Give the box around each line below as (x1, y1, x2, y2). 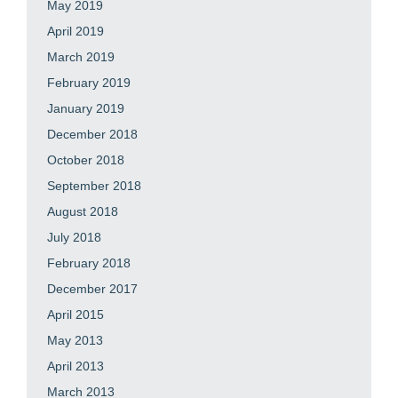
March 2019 (47, 49, 115, 64)
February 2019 (47, 75, 131, 90)
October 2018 (47, 152, 124, 167)
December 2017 (47, 281, 138, 296)
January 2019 (47, 100, 124, 115)
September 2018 (47, 178, 141, 193)
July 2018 (47, 229, 101, 244)
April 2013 (47, 358, 104, 373)
